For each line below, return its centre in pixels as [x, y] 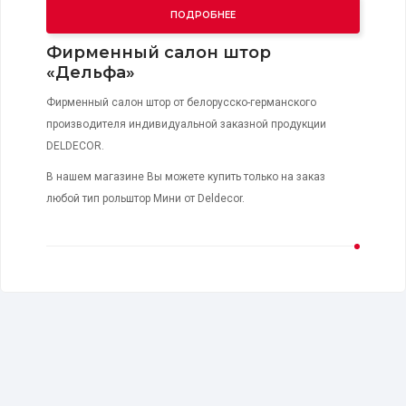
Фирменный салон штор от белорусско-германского [181, 103]
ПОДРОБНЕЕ [203, 15]
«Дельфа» [91, 73]
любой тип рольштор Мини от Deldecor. [145, 199]
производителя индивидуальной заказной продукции [186, 125]
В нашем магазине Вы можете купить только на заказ [186, 177]
